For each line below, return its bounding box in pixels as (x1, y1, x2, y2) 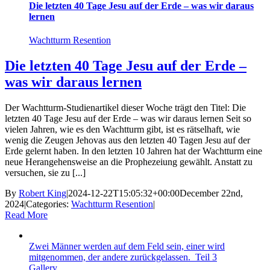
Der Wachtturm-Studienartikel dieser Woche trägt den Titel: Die (5, 102, 246, 113)
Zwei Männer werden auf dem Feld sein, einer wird (29, 240, 225, 251)
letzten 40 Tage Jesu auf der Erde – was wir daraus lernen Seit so (5, 113, 251, 124)
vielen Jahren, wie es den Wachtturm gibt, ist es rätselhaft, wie (5, 124, 240, 134)
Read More (5, 209, 48, 220)
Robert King (19, 187, 66, 198)
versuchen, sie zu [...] (5, 167, 86, 178)
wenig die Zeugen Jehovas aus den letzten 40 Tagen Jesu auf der (5, 134, 250, 145)
